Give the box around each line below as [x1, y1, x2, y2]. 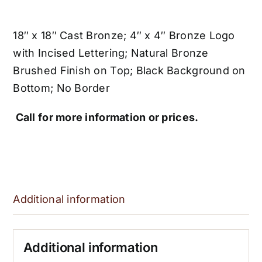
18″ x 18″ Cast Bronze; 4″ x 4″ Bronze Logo [13, 29, 235, 42]
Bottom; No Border [13, 82, 110, 95]
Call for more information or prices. [13, 111, 199, 124]
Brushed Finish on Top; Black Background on [13, 64, 246, 77]
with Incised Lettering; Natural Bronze [13, 47, 209, 60]
